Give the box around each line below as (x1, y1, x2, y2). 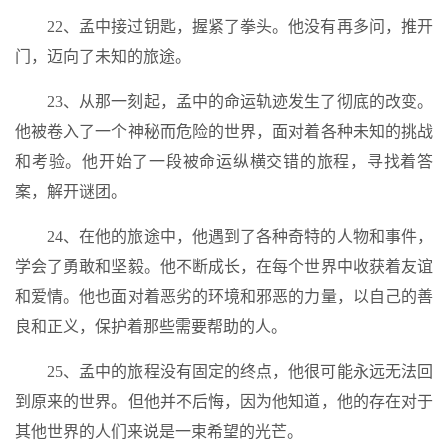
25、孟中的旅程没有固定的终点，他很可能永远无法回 (47, 363, 433, 380)
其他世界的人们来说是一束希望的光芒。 (15, 423, 303, 440)
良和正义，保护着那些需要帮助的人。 (15, 318, 287, 335)
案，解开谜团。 (15, 183, 127, 200)
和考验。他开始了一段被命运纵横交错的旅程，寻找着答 (15, 153, 433, 170)
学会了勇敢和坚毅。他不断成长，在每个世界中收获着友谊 (15, 258, 433, 275)
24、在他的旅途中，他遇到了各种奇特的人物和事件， (47, 228, 433, 245)
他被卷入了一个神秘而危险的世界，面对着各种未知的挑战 (15, 123, 433, 140)
